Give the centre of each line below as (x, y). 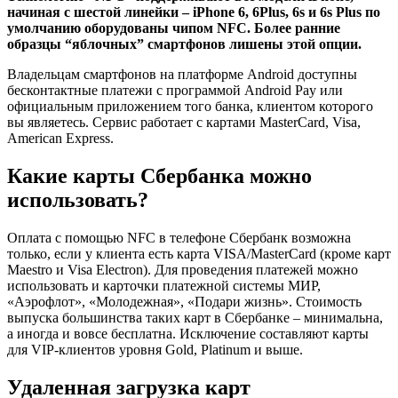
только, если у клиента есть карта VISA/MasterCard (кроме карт (199, 253)
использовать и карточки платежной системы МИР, (164, 285)
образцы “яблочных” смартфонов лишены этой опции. (184, 44)
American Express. (60, 139)
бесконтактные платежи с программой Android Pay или (175, 91)
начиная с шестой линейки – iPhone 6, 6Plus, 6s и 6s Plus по (194, 12)
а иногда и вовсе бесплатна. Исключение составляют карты (188, 333)
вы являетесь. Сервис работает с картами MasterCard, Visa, (184, 123)
